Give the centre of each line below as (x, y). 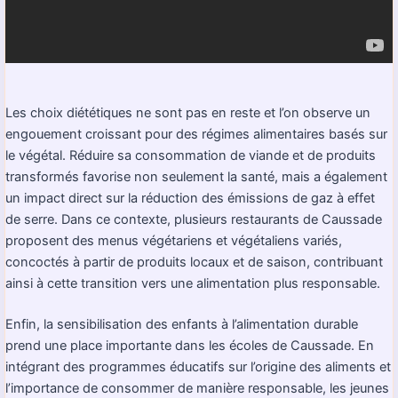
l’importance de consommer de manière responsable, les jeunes (197, 388)
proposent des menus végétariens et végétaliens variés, (174, 240)
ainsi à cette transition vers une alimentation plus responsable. (193, 283)
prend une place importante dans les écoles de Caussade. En (190, 345)
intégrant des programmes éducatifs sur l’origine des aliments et (198, 366)
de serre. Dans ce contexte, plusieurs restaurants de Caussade (194, 219)
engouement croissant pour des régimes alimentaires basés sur (196, 134)
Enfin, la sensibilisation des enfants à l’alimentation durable (182, 324)
